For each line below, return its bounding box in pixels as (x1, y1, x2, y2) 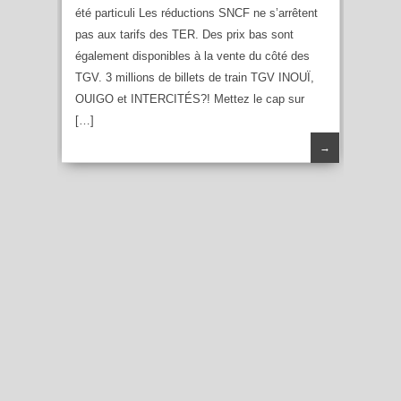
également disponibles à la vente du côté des (75, 48, 310, 63)
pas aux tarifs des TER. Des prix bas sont (75, 27, 294, 41)
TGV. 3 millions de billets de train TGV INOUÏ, (75, 70, 314, 84)
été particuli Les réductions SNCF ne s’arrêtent (75, 5, 318, 20)
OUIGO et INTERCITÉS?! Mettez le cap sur (75, 91, 304, 106)
